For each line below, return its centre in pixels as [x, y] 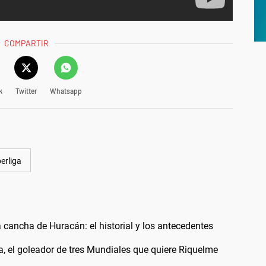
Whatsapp [66, 91]
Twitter [26, 91]
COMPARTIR [27, 43]
